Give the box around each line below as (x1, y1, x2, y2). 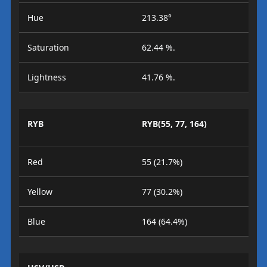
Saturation (27, 42, 69, 53)
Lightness (27, 72, 66, 83)
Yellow (27, 186, 52, 197)
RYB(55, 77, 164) (142, 118, 207, 129)
